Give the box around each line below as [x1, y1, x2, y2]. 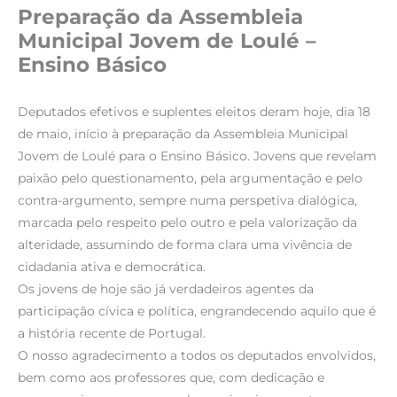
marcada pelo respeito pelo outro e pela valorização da [18, 215, 357, 230]
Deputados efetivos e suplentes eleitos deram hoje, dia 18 [18, 105, 370, 120]
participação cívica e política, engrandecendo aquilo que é [18, 304, 376, 319]
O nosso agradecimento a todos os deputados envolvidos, [18, 348, 376, 363]
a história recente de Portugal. [18, 326, 206, 341]
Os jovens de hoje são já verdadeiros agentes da [18, 282, 314, 297]
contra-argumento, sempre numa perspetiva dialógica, [18, 193, 357, 208]
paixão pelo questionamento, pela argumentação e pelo [18, 171, 362, 186]
